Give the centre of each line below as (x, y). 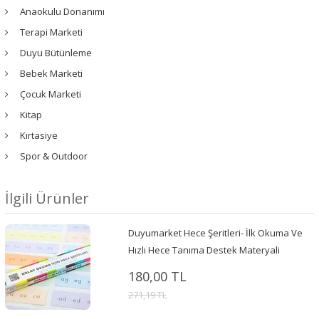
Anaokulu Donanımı (62, 11)
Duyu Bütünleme (56, 52)
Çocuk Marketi (51, 94)
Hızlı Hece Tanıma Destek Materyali (204, 250)
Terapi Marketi (51, 32)
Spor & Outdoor (54, 156)
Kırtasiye (39, 135)
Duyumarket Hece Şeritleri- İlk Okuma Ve (215, 232)
